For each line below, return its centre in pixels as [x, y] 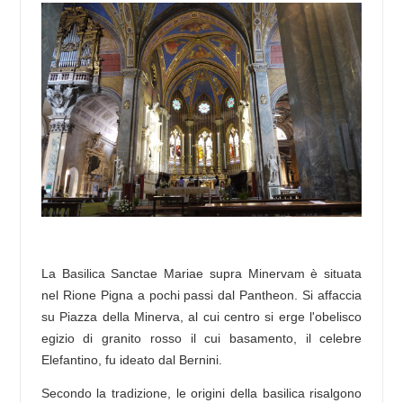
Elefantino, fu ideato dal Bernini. [131, 359]
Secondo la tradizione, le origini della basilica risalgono [201, 393]
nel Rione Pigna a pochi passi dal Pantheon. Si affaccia [201, 295]
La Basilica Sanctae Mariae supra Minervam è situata [201, 273]
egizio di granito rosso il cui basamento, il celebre [201, 338]
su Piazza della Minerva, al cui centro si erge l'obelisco [201, 316]
